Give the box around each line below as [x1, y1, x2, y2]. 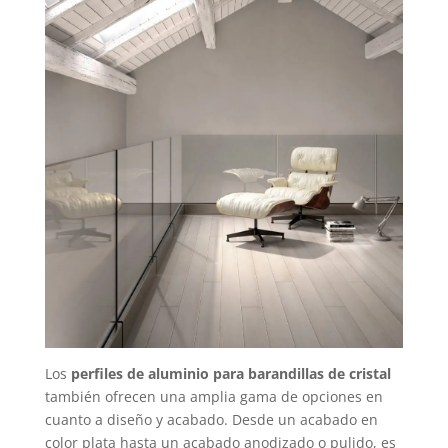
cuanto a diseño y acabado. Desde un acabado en [44, 410, 378, 430]
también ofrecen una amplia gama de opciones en [44, 387, 383, 407]
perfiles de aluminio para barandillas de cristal [70, 364, 391, 384]
